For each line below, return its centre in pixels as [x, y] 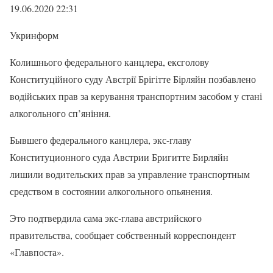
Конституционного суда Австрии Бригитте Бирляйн [119, 157]
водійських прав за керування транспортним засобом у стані [136, 96]
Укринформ [34, 35]
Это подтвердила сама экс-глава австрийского [106, 218]
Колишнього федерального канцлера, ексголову [109, 62]
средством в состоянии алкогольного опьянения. [111, 191]
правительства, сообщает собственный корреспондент [123, 235]
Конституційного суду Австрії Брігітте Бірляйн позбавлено [133, 79]
